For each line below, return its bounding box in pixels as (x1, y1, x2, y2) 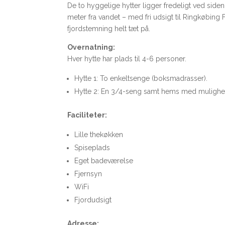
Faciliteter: (67, 110, 107, 119)
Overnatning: (67, 43, 116, 51)
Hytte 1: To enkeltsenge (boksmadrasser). (74, 74, 208, 82)
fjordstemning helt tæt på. (67, 24, 151, 33)
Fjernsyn (74, 169, 102, 178)
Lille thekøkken (74, 130, 124, 139)
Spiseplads (74, 143, 110, 152)
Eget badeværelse (74, 156, 134, 165)
